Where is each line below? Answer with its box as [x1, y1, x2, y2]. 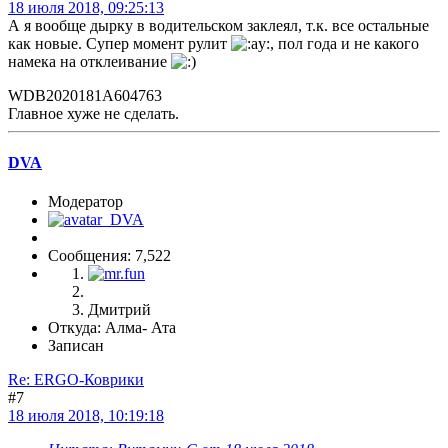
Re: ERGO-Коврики [8, 371, 144, 389]
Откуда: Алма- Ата [48, 319, 176, 337]
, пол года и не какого [270, 34, 419, 52]
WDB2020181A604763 [8, 86, 162, 104]
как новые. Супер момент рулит [8, 34, 231, 52]
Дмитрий [88, 301, 151, 319]
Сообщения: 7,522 [48, 247, 171, 265]
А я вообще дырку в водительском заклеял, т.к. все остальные [8, 16, 429, 34]
